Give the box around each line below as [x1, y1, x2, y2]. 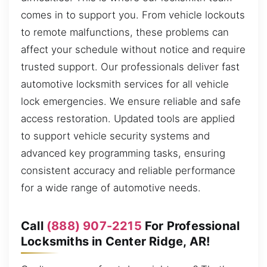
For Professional [141, 218, 240, 233]
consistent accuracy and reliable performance [21, 164, 235, 177]
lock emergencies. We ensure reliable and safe [21, 95, 241, 108]
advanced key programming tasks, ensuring [21, 147, 225, 160]
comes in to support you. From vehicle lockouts [21, 9, 245, 21]
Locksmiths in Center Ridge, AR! [21, 234, 210, 249]
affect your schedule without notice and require [21, 44, 246, 56]
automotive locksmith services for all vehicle [21, 78, 229, 91]
